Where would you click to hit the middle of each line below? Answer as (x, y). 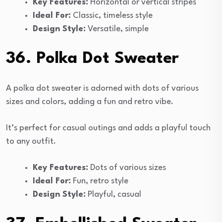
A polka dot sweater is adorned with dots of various (102, 88)
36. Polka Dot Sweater (92, 58)
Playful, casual (113, 194)
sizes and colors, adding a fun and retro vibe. (90, 102)
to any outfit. (31, 141)
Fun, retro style (100, 181)
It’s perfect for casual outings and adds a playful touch (108, 128)
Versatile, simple (117, 29)
